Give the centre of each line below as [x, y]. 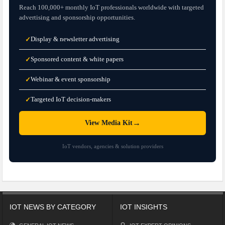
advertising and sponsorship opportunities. [77, 17]
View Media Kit [108, 123]
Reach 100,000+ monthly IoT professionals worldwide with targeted [112, 7]
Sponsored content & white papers [77, 59]
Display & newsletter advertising [75, 39]
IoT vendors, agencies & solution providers [113, 146]
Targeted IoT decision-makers [71, 99]
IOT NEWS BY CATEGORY [53, 207]
